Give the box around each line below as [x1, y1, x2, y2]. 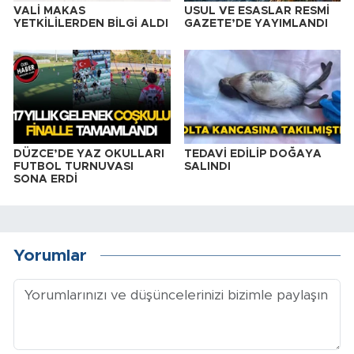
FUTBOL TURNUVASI [13, 160, 134, 172]
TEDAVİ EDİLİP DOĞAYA [183, 148, 322, 160]
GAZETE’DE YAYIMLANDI [183, 17, 328, 29]
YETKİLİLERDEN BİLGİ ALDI [13, 17, 168, 29]
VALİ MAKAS [13, 5, 85, 17]
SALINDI [183, 160, 231, 172]
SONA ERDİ [13, 173, 77, 185]
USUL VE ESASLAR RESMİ [183, 5, 330, 17]
